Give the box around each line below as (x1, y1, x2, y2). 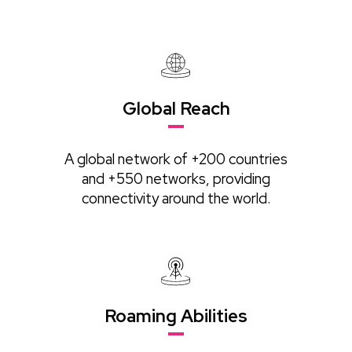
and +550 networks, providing (82, 168, 270, 189)
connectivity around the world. (82, 188, 270, 208)
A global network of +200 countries (64, 148, 288, 169)
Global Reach (122, 96, 230, 120)
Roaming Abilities (104, 304, 247, 328)
